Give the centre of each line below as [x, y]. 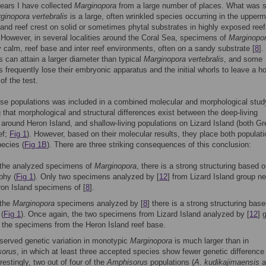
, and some [243, 59]
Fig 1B [36, 145]
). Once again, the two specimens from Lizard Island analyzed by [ [135, 214]
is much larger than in [210, 241]
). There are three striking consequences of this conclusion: [149, 145]
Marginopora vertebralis [184, 59]
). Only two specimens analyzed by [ [96, 177]
